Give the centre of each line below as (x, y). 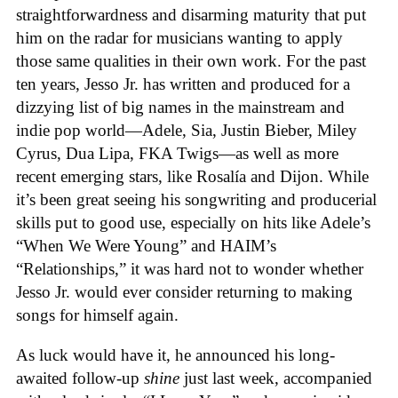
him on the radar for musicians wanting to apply (179, 38)
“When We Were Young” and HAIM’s (146, 246)
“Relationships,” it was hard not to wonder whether (190, 269)
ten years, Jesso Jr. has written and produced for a (183, 84)
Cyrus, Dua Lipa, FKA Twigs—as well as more (177, 154)
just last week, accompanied (276, 378)
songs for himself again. (97, 315)
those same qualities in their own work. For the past (191, 61)
